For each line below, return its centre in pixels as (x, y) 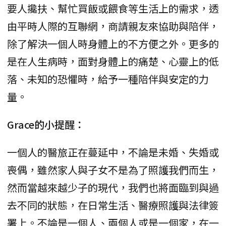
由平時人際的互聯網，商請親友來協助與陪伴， (113, 26)
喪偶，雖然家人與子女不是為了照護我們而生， (113, 170)
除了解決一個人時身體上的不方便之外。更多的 (113, 44)
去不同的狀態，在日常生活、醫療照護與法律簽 (113, 205)
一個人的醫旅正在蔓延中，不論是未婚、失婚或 (113, 152)
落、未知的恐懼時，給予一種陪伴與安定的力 (108, 79)
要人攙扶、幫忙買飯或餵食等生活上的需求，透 (113, 9)
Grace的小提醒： (46, 125)
